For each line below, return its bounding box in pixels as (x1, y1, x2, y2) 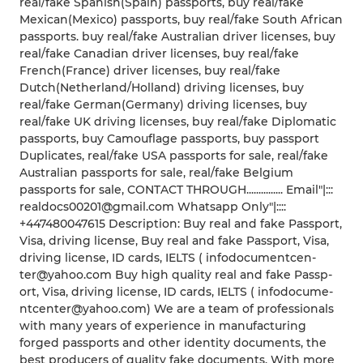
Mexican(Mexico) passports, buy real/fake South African (19, 12, 343, 28)
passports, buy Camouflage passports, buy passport (19, 131, 319, 147)
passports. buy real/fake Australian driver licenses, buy (19, 29, 335, 45)
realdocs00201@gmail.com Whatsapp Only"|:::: (19, 199, 286, 215)
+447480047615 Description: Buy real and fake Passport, (19, 216, 342, 232)
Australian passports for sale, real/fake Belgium (19, 165, 293, 181)
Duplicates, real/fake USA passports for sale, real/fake (19, 148, 328, 164)
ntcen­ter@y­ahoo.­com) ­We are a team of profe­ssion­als (19, 301, 334, 317)
